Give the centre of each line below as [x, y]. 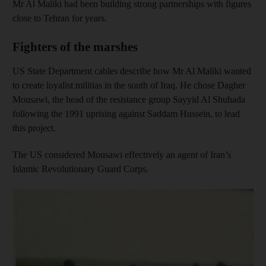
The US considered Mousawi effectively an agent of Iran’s [122, 154]
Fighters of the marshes [75, 47]
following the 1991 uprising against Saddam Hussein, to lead [126, 113]
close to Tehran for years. [60, 18]
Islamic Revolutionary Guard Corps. [80, 169]
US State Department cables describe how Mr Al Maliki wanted [132, 71]
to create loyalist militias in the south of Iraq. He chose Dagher [129, 85]
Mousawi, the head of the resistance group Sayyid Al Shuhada [129, 99]
